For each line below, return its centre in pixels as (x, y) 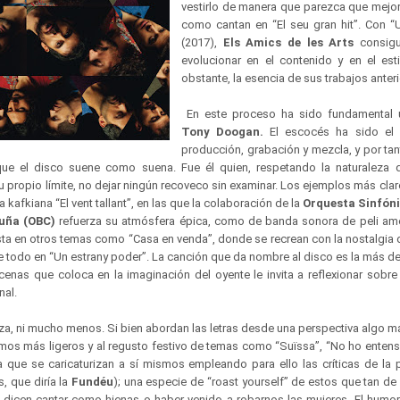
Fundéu (93, 382)
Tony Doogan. (223, 132)
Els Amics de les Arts (288, 42)
